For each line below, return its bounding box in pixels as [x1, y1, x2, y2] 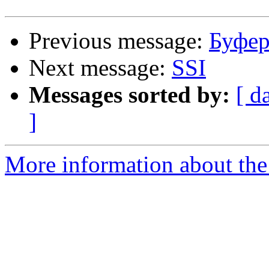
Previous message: [29, 28, 209, 54]
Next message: [29, 55, 172, 81]
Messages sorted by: [29, 82, 230, 108]
